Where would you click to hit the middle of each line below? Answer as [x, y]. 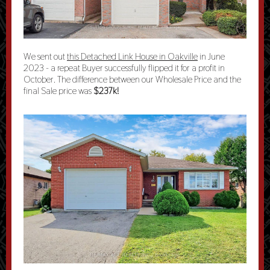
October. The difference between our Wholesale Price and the [132, 79]
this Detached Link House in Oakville [132, 56]
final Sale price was [58, 91]
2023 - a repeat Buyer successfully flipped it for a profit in [124, 68]
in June [211, 56]
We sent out [45, 56]
